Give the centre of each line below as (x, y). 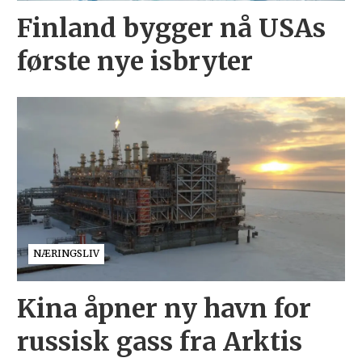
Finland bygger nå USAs (171, 29)
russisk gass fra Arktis (159, 341)
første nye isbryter (135, 62)
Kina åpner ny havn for (164, 308)
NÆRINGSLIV (66, 254)
